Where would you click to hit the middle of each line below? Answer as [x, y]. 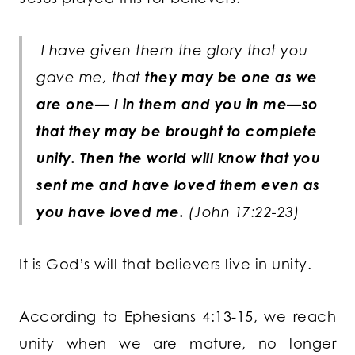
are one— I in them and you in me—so [177, 104]
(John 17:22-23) [242, 212]
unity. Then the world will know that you [178, 158]
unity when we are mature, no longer [177, 344]
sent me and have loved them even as [178, 185]
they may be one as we [231, 77]
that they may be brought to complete [177, 131]
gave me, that [91, 77]
